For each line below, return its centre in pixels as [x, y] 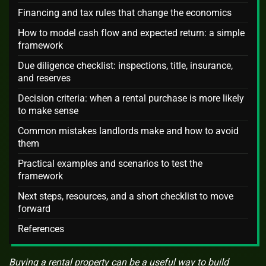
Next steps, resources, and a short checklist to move [126, 197]
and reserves [44, 78]
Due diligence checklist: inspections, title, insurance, [125, 66]
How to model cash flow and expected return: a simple [131, 33]
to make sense [48, 111]
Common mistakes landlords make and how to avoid [128, 131]
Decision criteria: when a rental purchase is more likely [131, 99]
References [41, 229]
